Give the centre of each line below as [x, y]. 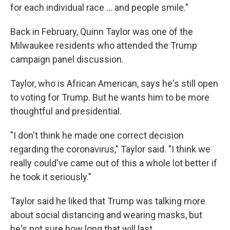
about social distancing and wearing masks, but [106, 215]
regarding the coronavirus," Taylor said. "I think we [110, 149]
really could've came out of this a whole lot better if [114, 163]
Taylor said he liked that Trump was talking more [108, 201]
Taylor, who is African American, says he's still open [114, 83]
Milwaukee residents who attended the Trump [104, 45]
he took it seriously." [51, 177]
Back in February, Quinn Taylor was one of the [102, 32]
